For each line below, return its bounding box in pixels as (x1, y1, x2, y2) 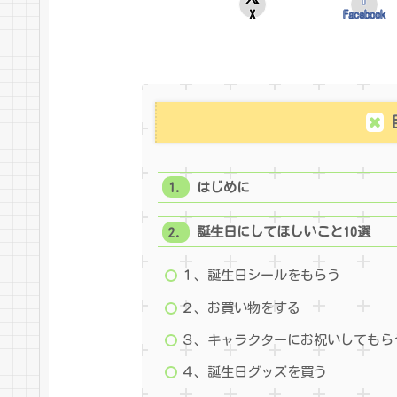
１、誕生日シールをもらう (181, 269, 341, 283)
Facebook (343, 8, 386, 19)
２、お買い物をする (181, 300, 301, 315)
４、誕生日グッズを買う (181, 364, 328, 378)
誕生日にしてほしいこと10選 (196, 225, 370, 239)
